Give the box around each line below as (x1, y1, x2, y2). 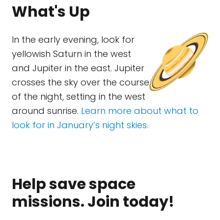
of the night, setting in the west (12, 90, 145, 103)
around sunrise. (12, 104, 81, 117)
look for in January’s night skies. (12, 118, 148, 131)
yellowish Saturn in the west (12, 47, 131, 60)
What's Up (12, 1, 90, 22)
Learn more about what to (81, 104, 198, 117)
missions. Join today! (12, 191, 174, 212)
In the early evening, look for (12, 33, 135, 46)
